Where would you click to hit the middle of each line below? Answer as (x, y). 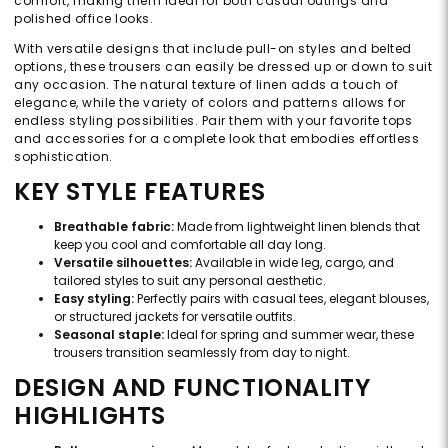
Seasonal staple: (109, 334)
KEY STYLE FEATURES (140, 191)
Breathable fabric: (114, 226)
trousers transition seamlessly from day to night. (202, 352)
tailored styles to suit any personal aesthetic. (190, 280)
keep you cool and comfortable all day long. (190, 244)
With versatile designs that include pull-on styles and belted (213, 48)
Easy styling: (94, 298)
